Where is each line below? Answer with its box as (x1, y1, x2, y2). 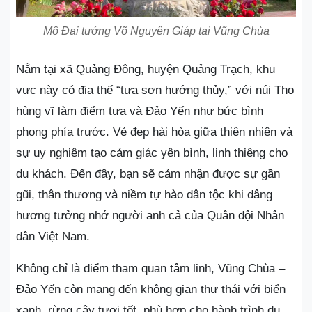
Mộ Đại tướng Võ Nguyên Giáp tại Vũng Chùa (42, 24, 270, 37)
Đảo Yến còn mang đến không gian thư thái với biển (16, 282, 286, 296)
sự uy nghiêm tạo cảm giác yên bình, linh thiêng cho (16, 146, 288, 159)
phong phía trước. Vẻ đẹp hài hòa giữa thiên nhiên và (16, 125, 292, 139)
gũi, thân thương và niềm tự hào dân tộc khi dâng (16, 187, 272, 201)
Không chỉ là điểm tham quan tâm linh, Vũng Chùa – (16, 261, 285, 275)
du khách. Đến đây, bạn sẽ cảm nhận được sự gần (16, 166, 280, 180)
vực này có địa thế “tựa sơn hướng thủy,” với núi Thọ (16, 83, 294, 97)
